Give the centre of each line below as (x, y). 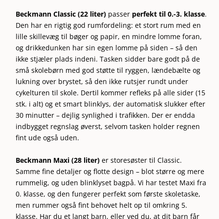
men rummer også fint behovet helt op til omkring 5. (102, 205)
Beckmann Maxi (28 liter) (58, 160)
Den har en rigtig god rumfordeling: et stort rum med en (109, 25)
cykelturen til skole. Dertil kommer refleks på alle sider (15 (111, 93)
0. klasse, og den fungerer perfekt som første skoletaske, (108, 194)
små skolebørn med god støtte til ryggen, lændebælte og (108, 70)
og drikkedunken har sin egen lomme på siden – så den (107, 48)
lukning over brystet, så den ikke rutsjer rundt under (102, 82)
